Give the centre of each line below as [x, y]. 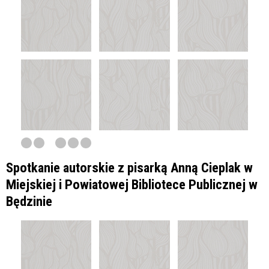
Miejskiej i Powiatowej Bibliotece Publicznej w [132, 184]
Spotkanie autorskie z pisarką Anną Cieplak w [129, 167]
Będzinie [29, 201]
